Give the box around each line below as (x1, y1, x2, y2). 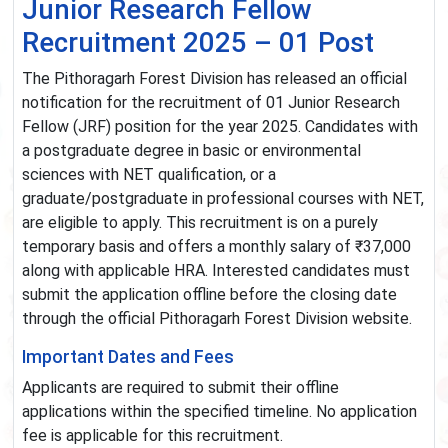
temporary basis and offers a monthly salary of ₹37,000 (22, 237, 411, 257)
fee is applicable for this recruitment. (22, 426, 283, 446)
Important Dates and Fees (22, 347, 234, 368)
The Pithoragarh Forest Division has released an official (22, 69, 407, 89)
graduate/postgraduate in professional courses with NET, (22, 189, 424, 209)
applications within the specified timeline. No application (22, 402, 417, 422)
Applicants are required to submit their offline (22, 378, 339, 398)
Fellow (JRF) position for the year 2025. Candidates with (22, 117, 418, 137)
